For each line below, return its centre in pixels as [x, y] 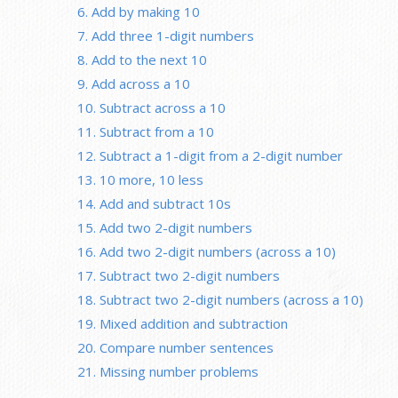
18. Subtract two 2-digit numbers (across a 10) [220, 299]
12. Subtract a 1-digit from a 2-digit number [210, 155]
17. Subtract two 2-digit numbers [179, 275]
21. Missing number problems [168, 371]
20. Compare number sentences [175, 347]
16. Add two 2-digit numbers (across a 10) [207, 251]
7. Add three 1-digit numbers [166, 35]
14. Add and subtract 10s [154, 203]
